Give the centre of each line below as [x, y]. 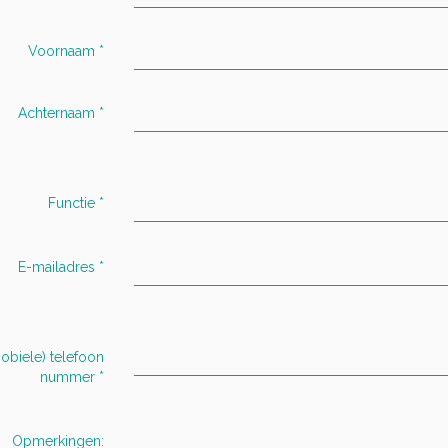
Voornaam [61, 50]
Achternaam [56, 112]
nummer [67, 376]
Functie [71, 202]
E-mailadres [56, 266]
